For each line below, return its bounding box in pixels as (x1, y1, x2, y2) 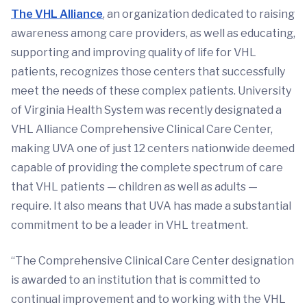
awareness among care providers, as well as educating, (11, 27, 295, 40)
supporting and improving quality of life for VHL (11, 46, 256, 60)
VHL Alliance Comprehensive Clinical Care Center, (11, 123, 273, 136)
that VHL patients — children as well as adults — (11, 180, 258, 194)
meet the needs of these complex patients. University (11, 84, 291, 98)
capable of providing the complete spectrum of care (11, 161, 283, 175)
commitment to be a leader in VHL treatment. (11, 219, 248, 232)
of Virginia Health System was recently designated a (11, 103, 282, 117)
